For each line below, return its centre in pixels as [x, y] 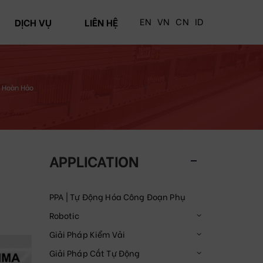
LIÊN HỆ [101, 22]
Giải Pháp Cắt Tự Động [95, 253]
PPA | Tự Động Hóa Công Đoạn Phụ [117, 197]
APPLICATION [94, 161]
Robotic [64, 215]
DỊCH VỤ [33, 22]
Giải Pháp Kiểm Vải [87, 234]
